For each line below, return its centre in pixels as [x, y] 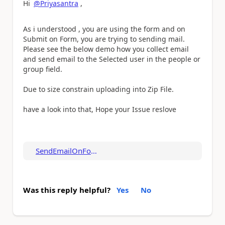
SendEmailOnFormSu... [94, 151]
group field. [43, 69]
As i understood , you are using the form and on [104, 29]
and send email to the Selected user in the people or [112, 59]
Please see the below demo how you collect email [106, 49]
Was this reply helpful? [67, 190]
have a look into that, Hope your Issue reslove [100, 109]
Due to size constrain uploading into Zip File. [98, 89]
